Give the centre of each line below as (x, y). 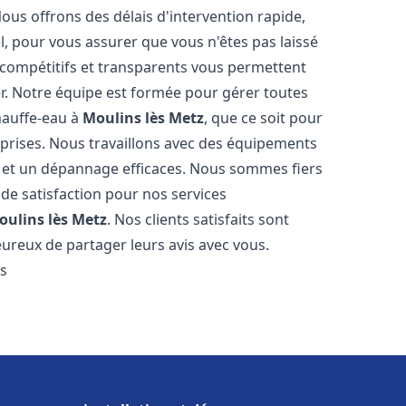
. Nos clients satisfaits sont (198, 219)
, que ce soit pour (264, 118)
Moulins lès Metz (144, 118)
